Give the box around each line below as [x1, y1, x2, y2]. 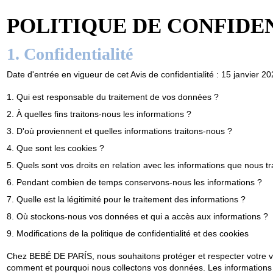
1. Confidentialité [6, 44, 133, 63]
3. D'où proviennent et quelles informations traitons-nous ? [6, 126, 232, 136]
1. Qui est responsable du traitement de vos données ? [6, 91, 219, 102]
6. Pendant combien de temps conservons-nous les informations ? [6, 177, 262, 187]
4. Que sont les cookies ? [6, 143, 104, 153]
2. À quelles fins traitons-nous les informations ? [6, 108, 191, 119]
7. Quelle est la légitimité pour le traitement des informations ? [6, 194, 246, 204]
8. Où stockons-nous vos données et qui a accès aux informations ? [6, 211, 268, 221]
